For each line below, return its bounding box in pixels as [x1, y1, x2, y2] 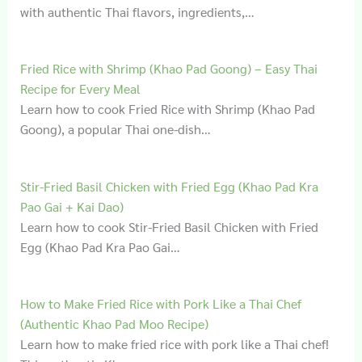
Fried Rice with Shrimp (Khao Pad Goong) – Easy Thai [19, 60, 318, 78]
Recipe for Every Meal [19, 80, 141, 98]
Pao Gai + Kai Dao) [19, 197, 124, 215]
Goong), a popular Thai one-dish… [19, 120, 211, 138]
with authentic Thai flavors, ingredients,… [19, 2, 255, 20]
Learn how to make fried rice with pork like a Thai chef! [19, 335, 329, 353]
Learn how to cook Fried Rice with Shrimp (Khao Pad [19, 100, 315, 118]
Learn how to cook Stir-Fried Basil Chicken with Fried [19, 217, 318, 235]
